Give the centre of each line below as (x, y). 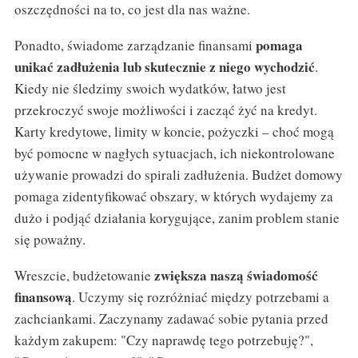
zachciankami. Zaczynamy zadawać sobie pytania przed (171, 319)
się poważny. (50, 240)
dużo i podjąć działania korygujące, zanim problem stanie (177, 218)
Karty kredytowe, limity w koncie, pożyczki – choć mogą (174, 132)
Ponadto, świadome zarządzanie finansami (135, 46)
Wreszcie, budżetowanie (84, 276)
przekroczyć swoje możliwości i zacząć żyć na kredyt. (165, 110)
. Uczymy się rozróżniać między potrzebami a (200, 297)
